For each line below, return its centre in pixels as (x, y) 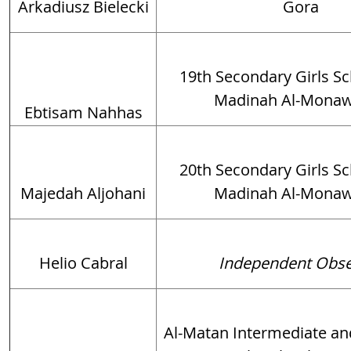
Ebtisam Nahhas (83, 112)
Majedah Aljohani (83, 193)
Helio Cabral (83, 263)
